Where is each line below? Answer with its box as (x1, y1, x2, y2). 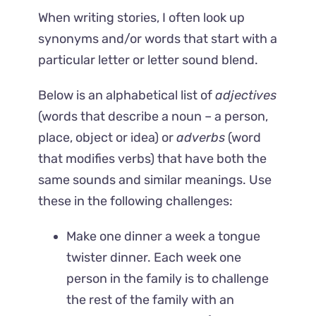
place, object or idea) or (38, 130, 177, 146)
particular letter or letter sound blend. (38, 52, 259, 68)
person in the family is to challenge (66, 271, 269, 287)
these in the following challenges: (38, 193, 233, 209)
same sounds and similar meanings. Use (38, 172, 272, 188)
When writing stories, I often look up (38, 10, 245, 26)
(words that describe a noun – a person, (38, 109, 269, 125)
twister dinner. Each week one (66, 250, 242, 266)
